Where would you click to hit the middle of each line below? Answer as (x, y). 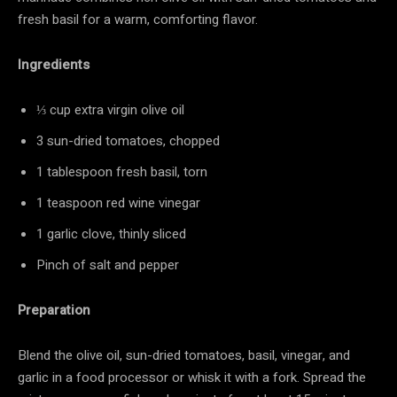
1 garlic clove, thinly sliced (111, 234)
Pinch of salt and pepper (108, 265)
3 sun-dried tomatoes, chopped (128, 140)
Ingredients (54, 64)
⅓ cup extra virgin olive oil (110, 109)
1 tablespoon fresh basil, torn (122, 171)
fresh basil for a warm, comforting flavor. (138, 19)
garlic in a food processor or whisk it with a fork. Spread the (192, 377)
